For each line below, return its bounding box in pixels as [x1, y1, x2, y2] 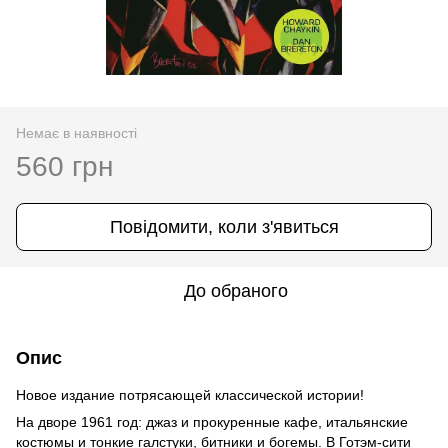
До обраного [184, 281, 288, 302]
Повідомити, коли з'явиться [109, 217, 339, 238]
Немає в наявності [16, 125, 137, 142]
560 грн [16, 151, 113, 183]
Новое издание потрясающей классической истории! [16, 387, 364, 404]
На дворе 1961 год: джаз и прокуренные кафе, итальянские [16, 414, 408, 431]
